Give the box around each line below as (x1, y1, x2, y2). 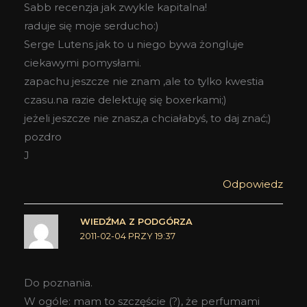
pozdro (24, 130, 62, 144)
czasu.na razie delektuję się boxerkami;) (24, 93, 227, 107)
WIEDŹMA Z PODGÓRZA (79, 217, 193, 228)
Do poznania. (24, 275, 93, 289)
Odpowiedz (223, 177, 283, 191)
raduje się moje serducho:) (24, 19, 159, 33)
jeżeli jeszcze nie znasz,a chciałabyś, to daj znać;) (24, 112, 271, 125)
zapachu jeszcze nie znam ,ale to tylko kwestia (24, 75, 264, 88)
